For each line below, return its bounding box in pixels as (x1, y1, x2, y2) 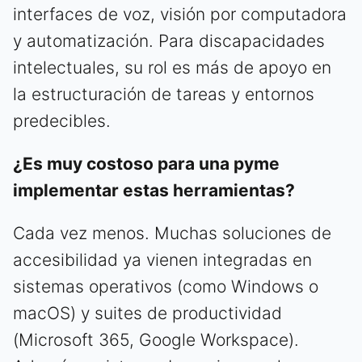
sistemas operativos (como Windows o (13, 276, 318, 297)
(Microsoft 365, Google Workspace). (13, 329, 299, 350)
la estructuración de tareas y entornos (13, 83, 314, 104)
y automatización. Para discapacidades (13, 30, 325, 51)
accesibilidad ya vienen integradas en (13, 249, 312, 270)
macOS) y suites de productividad (13, 302, 282, 323)
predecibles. (13, 110, 111, 131)
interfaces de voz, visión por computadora (13, 3, 347, 24)
